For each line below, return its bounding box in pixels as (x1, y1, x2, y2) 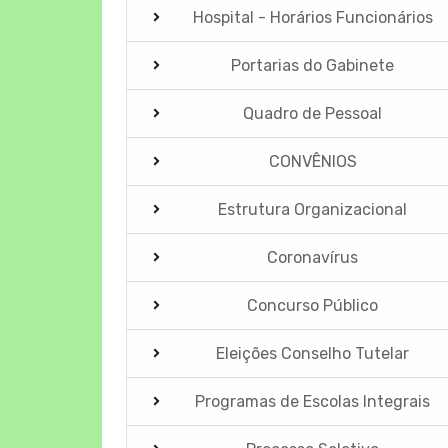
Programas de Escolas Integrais (195, 391, 431, 411)
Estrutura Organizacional (218, 199, 408, 219)
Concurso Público (247, 295, 379, 315)
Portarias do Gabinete (231, 55, 395, 75)
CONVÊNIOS (268, 151, 357, 171)
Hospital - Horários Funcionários (192, 7, 433, 27)
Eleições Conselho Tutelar (216, 343, 410, 363)
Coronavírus (267, 247, 359, 267)
